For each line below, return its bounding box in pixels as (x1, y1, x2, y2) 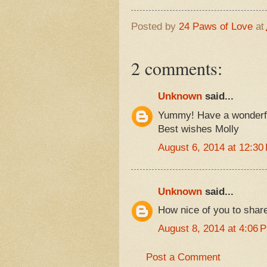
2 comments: (131, 55, 222, 80)
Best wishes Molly (157, 123, 239, 135)
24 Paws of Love (178, 21, 253, 33)
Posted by (131, 21, 179, 33)
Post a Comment (145, 251, 221, 263)
